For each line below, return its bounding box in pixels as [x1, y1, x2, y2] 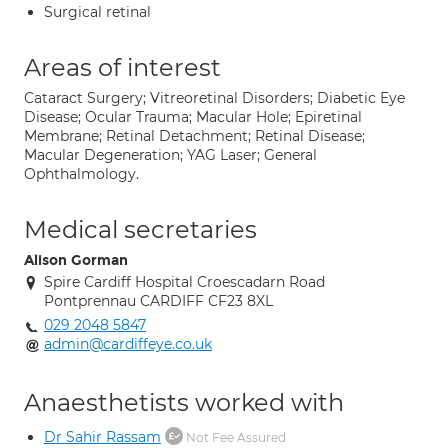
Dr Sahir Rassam [44, 428, 161, 446]
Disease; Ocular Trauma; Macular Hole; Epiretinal [24, 108, 362, 126]
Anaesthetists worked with [24, 388, 344, 417]
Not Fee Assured [183, 430, 286, 445]
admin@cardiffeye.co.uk [44, 335, 212, 353]
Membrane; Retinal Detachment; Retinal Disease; [24, 127, 365, 145]
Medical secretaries [24, 215, 257, 244]
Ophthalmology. [24, 165, 139, 183]
